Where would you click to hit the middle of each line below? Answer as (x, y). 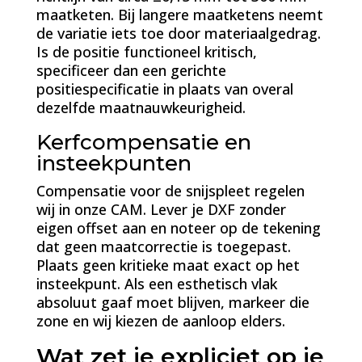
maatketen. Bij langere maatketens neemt (179, 15)
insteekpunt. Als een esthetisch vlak (156, 284)
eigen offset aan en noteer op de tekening (178, 228)
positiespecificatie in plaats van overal (164, 89)
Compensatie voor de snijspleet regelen (170, 191)
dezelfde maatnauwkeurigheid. (141, 107)
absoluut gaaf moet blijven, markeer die (173, 302)
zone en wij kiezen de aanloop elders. (160, 321)
